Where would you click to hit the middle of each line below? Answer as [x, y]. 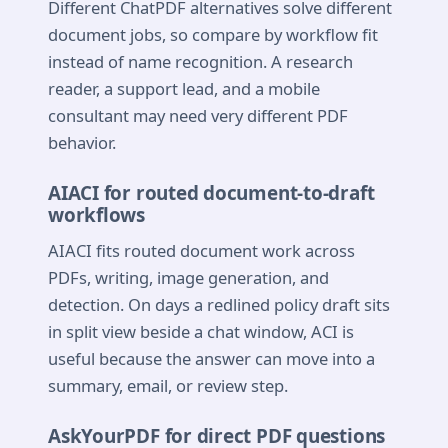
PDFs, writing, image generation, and [188, 277]
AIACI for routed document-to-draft [211, 193]
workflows [96, 215]
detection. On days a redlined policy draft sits [219, 304]
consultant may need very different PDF [198, 115]
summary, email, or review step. [168, 385]
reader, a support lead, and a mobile [184, 88]
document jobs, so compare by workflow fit [213, 34]
